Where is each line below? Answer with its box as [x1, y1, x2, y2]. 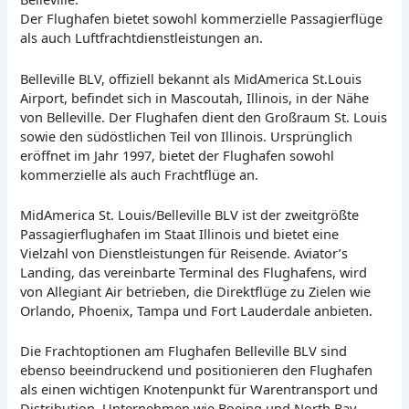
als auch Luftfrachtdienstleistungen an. [20, 28, 264, 47]
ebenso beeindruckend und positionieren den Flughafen [20, 361, 373, 380]
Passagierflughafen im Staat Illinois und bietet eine [20, 225, 340, 244]
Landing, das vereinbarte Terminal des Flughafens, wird [20, 263, 368, 282]
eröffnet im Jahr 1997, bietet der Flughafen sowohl [20, 145, 335, 164]
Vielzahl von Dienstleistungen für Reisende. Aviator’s [20, 244, 349, 263]
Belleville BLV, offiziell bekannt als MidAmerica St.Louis [20, 68, 362, 88]
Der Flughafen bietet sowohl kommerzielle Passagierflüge [20, 9, 383, 28]
